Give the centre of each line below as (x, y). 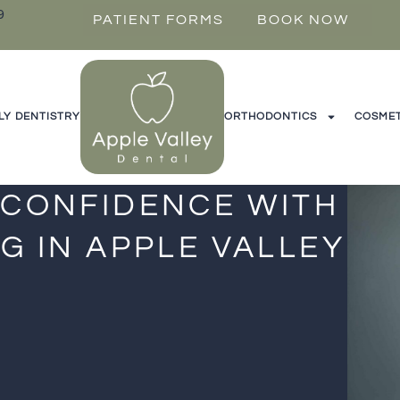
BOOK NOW (303, 20)
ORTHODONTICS (270, 117)
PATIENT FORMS (158, 20)
